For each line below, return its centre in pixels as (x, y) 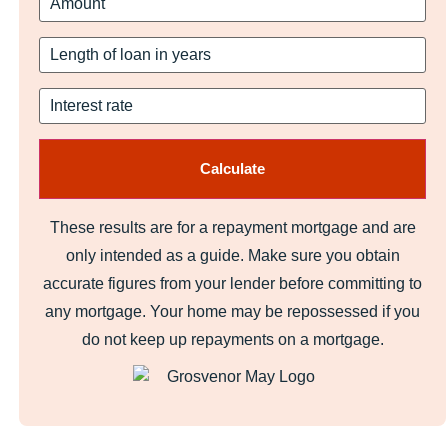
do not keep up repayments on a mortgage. (232, 339)
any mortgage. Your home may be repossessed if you (233, 311)
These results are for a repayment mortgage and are (232, 227)
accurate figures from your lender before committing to (233, 283)
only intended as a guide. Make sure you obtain (232, 255)
